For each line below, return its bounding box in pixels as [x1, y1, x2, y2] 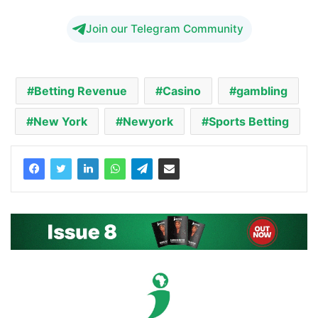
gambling [236, 83, 287, 98]
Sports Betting [208, 114, 289, 128]
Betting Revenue [34, 83, 127, 98]
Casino [163, 83, 201, 98]
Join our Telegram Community [85, 21, 243, 35]
